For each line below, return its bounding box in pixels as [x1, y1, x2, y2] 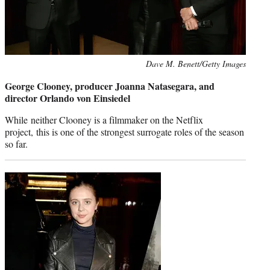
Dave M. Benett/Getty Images [146, 57, 246, 69]
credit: [4, 70, 27, 82]
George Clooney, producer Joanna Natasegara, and [5, 78, 215, 93]
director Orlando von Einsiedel [5, 90, 130, 105]
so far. [5, 137, 28, 150]
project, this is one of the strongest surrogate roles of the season [5, 125, 244, 138]
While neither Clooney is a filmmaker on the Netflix [5, 113, 203, 126]
